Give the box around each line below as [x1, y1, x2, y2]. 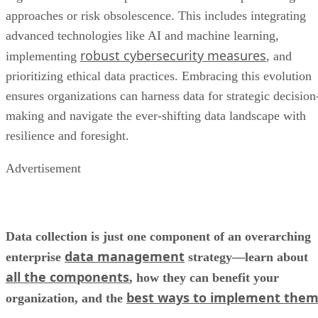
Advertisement [6, 161, 81, 175]
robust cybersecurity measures [80, 47, 266, 64]
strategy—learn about [185, 250, 308, 264]
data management [65, 248, 185, 265]
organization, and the [6, 291, 126, 305]
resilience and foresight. [6, 128, 133, 143]
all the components [6, 268, 129, 285]
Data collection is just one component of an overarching [6, 229, 311, 243]
